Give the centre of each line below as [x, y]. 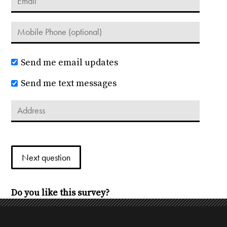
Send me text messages [68, 84]
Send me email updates [69, 62]
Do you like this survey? [61, 193]
